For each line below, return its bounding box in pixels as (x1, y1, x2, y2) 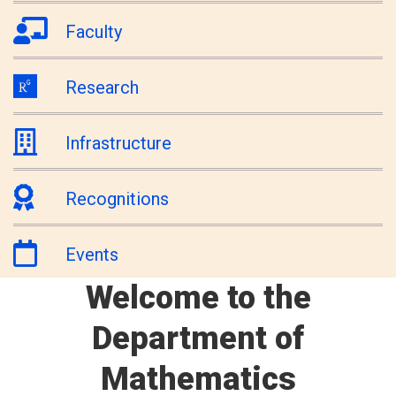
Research (65, 76, 139, 98)
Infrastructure (65, 132, 171, 154)
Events (65, 243, 118, 265)
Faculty (65, 20, 122, 42)
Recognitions (65, 187, 169, 209)
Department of (92, 320, 304, 358)
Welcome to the (85, 279, 311, 317)
